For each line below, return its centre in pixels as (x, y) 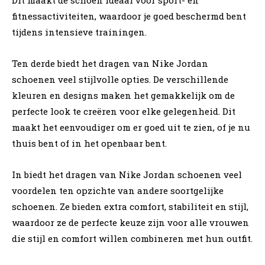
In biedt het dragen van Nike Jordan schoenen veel (127, 174)
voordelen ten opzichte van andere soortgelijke (118, 190)
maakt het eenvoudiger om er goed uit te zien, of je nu (131, 127)
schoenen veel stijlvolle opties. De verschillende (120, 79)
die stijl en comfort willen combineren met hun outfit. (132, 238)
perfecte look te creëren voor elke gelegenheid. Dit (124, 111)
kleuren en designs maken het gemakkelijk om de (123, 95)
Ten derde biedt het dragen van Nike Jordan (110, 63)
